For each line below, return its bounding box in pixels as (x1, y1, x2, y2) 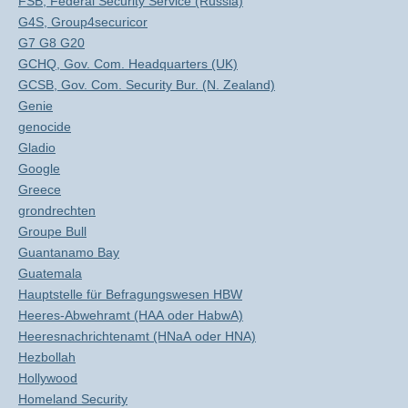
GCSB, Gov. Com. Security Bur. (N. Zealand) (18, 77, 275, 92)
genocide (18, 119, 71, 134)
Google (18, 161, 60, 176)
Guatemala (18, 266, 82, 280)
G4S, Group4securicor (18, 15, 148, 29)
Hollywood (18, 371, 77, 385)
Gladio (18, 140, 56, 155)
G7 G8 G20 (18, 36, 85, 50)
